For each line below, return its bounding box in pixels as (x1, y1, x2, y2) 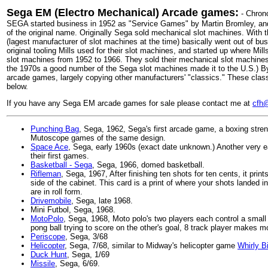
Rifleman (31, 169, 61, 178)
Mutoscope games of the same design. (31, 133, 166, 142)
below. (7, 82, 28, 91)
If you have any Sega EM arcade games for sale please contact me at (7, 99, 252, 108)
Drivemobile (31, 196, 71, 205)
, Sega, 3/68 (65, 232, 108, 241)
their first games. (31, 151, 89, 160)
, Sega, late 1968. (71, 196, 133, 205)
